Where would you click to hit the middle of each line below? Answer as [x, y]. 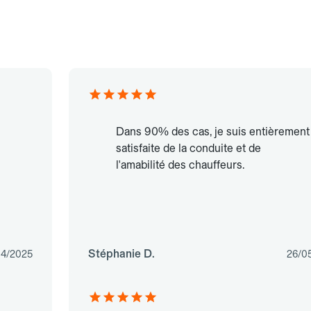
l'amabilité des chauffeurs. [180, 165]
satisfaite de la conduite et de [188, 149]
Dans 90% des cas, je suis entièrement [212, 132]
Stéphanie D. [121, 254]
